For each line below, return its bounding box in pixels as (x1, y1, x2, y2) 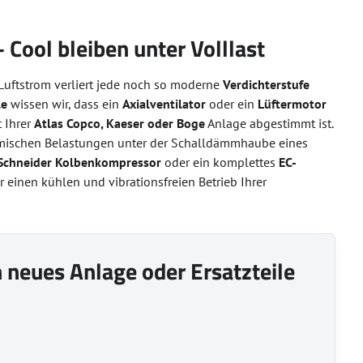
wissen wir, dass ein (7, 96, 123, 112)
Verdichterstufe (223, 76, 310, 92)
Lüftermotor (258, 96, 327, 112)
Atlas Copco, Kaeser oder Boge (34, 115, 206, 131)
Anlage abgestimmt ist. (205, 115, 334, 131)
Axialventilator (122, 96, 207, 112)
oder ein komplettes (161, 154, 280, 170)
